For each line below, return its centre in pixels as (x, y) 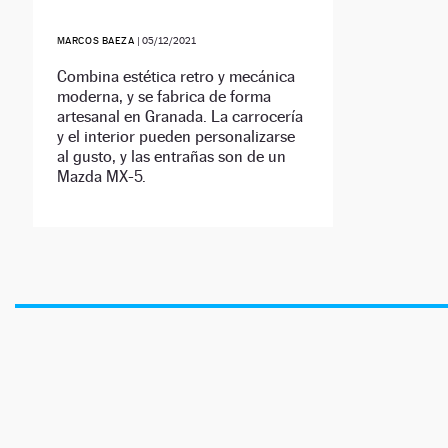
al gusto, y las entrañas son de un (171, 157)
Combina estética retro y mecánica (175, 77)
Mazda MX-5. (101, 177)
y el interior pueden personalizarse (175, 137)
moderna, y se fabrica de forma (163, 97)
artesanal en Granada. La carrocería (179, 117)
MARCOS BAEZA (95, 41)
